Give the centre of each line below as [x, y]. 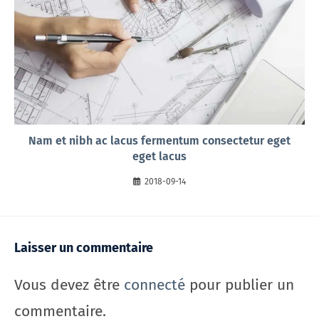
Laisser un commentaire [84, 247]
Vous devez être [69, 284]
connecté [155, 284]
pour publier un [240, 284]
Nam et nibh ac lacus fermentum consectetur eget [159, 141]
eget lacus [159, 157]
